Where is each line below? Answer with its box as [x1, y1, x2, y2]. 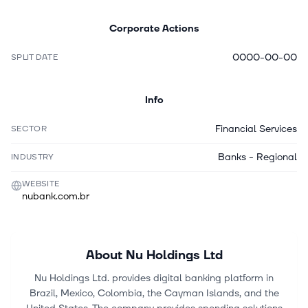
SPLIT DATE [11, 52, 58, 63]
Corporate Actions [109, 22, 199, 35]
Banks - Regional [218, 151, 297, 164]
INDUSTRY [11, 151, 54, 163]
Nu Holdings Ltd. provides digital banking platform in [34, 272, 274, 285]
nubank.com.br [22, 190, 89, 203]
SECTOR [11, 123, 47, 135]
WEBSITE [22, 178, 60, 190]
